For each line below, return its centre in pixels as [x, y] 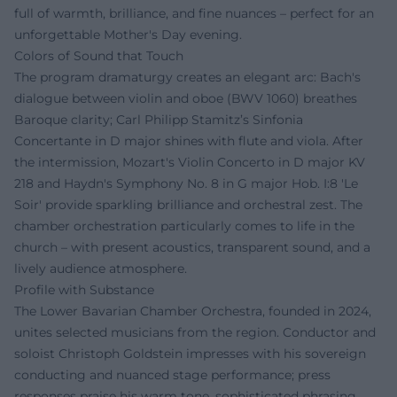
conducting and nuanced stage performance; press [172, 375]
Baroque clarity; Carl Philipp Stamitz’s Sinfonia [159, 120]
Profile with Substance [84, 290]
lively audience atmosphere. [101, 269]
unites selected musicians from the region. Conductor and [195, 333]
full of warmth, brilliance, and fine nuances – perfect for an [194, 14]
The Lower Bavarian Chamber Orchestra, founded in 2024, [193, 311]
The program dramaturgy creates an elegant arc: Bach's [187, 78]
